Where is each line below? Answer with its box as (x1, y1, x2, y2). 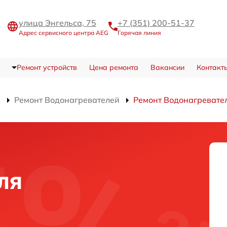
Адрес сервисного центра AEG (19, 28, 108, 36)
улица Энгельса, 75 (19, 17, 96, 28)
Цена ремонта (89, 63, 138, 72)
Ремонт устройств (16, 63, 77, 72)
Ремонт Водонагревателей (14, 95, 120, 105)
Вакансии (150, 63, 184, 72)
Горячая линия (118, 28, 161, 36)
